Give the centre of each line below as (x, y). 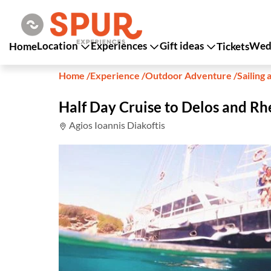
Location (58, 45)
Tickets (233, 46)
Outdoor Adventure (189, 75)
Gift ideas (183, 45)
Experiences (120, 45)
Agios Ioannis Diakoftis (116, 125)
